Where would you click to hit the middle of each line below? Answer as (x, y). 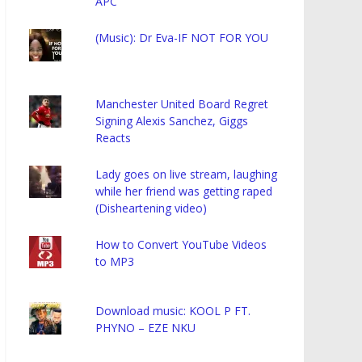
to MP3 (115, 262)
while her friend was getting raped (184, 192)
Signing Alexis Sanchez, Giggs (172, 121)
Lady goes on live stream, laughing (187, 175)
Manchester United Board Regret (182, 104)
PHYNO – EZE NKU (146, 328)
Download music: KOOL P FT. (173, 311)
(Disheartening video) (152, 208)
